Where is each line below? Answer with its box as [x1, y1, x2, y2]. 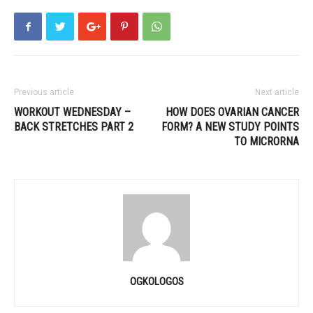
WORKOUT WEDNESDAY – [14, 105, 131, 119]
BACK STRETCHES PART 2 [14, 120, 133, 133]
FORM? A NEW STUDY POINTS [161, 120, 299, 133]
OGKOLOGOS [129, 275, 184, 288]
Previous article [14, 87, 74, 97]
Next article [255, 87, 299, 97]
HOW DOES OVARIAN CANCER [166, 105, 299, 119]
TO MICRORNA [234, 135, 299, 148]
